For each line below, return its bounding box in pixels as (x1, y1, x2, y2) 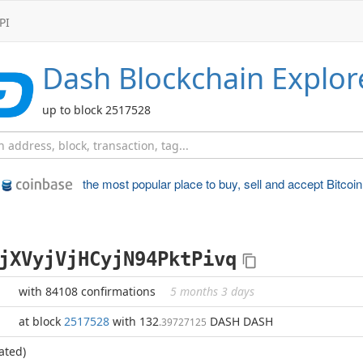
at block (19, 314, 64, 329)
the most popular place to (82, 175, 219, 192)
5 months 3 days (170, 284, 254, 299)
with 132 (109, 314, 159, 329)
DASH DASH (207, 314, 273, 329)
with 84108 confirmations (19, 284, 159, 299)
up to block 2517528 (42, 102, 151, 117)
